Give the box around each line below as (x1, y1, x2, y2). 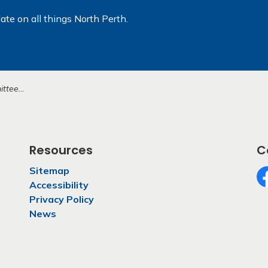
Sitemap (29, 165, 69, 176)
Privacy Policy (29, 193, 94, 205)
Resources (29, 142, 93, 159)
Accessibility (29, 179, 89, 191)
